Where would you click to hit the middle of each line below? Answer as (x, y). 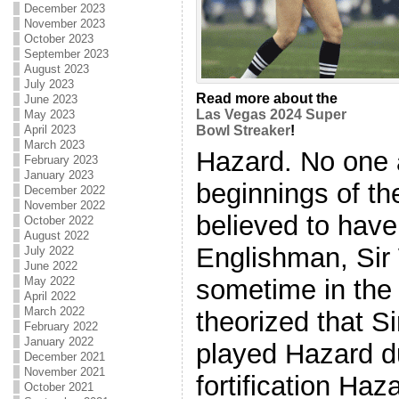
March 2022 (54, 311)
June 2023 (50, 99)
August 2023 (56, 69)
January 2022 (58, 342)
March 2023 (54, 145)
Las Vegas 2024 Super (271, 114)
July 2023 (49, 84)
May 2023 (49, 114)
